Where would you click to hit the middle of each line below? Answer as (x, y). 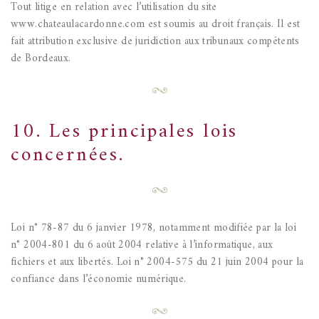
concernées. (68, 156)
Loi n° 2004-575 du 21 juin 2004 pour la (209, 263)
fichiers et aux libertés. (62, 263)
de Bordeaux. (41, 59)
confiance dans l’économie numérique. (99, 280)
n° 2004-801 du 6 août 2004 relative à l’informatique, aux (142, 246)
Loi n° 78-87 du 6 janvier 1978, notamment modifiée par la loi (153, 229)
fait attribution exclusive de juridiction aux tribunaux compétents (155, 42)
